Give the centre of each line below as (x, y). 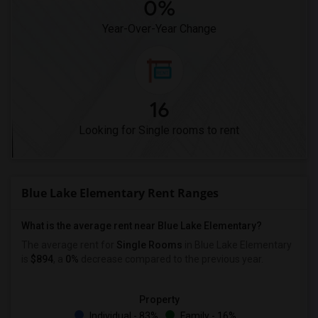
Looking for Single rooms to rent (159, 130)
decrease (101, 259)
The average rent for (69, 245)
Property (159, 300)
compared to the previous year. (193, 259)
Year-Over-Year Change (159, 29)
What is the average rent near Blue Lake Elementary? (142, 226)
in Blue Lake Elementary (237, 245)
